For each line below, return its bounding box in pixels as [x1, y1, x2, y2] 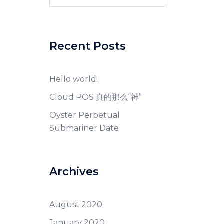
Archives [49, 165, 99, 178]
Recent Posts [49, 39, 126, 53]
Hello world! [49, 74, 98, 84]
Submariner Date [49, 123, 119, 133]
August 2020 [49, 200, 102, 209]
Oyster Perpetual [49, 110, 120, 120]
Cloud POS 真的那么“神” [49, 92, 142, 102]
